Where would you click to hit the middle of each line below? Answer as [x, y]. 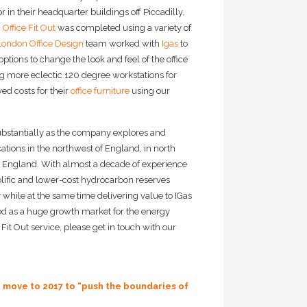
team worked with [123, 44]
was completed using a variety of [123, 28]
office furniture [100, 91]
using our [150, 91]
